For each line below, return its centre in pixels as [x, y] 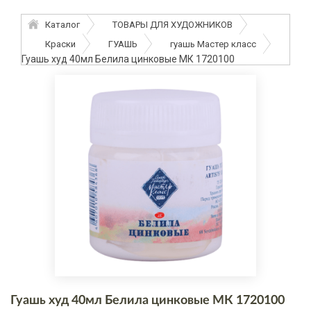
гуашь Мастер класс [213, 44]
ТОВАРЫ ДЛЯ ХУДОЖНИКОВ [173, 24]
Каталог [62, 24]
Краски [60, 44]
